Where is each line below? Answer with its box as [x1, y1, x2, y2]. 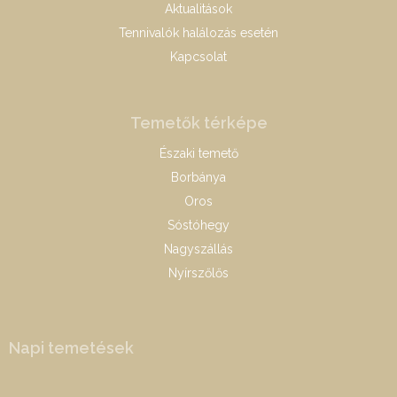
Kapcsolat [170, 50, 227, 64]
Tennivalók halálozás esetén [119, 26, 278, 40]
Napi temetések [9, 339, 134, 357]
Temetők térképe [129, 113, 268, 132]
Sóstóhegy [167, 218, 230, 232]
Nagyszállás [164, 242, 233, 256]
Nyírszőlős [168, 266, 229, 280]
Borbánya [171, 170, 226, 184]
